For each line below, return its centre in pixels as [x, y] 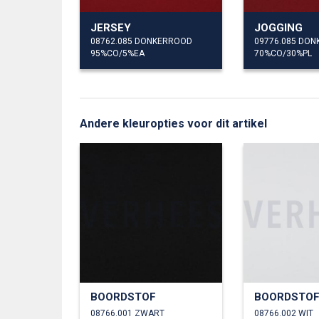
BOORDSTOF [123, 297]
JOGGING [278, 27]
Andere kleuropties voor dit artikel [173, 123]
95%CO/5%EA [117, 53]
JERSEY [111, 27]
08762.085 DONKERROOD [141, 41]
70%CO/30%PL [283, 53]
